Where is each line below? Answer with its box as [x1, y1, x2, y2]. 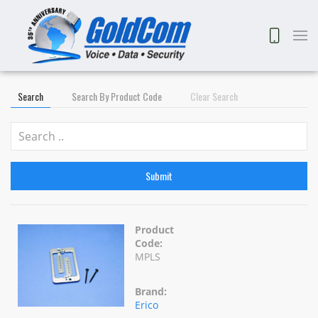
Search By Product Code [72, 89, 162, 104]
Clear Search [190, 89, 238, 104]
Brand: [135, 285, 167, 298]
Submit [146, 168, 172, 183]
